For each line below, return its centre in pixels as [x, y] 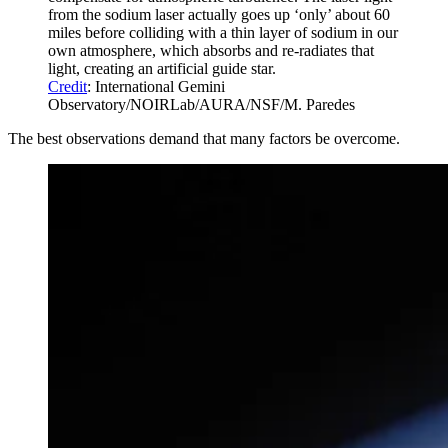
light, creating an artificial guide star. [162, 69]
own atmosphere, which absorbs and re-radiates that [211, 51]
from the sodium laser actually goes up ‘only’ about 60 [219, 15]
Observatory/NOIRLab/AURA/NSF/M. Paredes [201, 105]
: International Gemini [156, 87]
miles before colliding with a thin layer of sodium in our [223, 33]
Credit [67, 87]
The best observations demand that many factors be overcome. [204, 139]
